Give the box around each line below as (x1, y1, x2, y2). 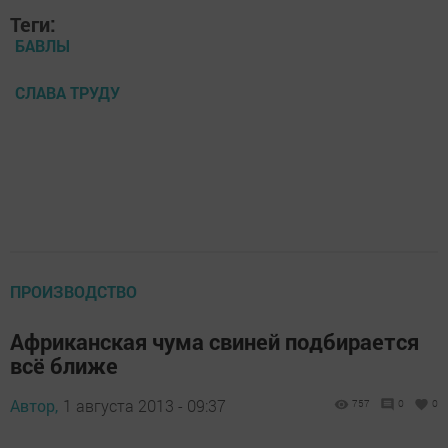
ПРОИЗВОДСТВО (10, 281, 137, 302)
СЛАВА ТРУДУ (15, 82, 120, 103)
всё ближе (10, 351, 118, 380)
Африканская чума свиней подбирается (10, 327, 419, 356)
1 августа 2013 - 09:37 (63, 395, 226, 416)
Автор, (10, 395, 58, 416)
